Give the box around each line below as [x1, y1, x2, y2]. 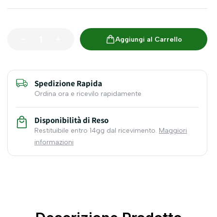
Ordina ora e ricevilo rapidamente [34, 90, 141, 98]
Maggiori [159, 126, 187, 135]
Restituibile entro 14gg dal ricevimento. [34, 126, 159, 135]
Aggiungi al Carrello [115, 35, 182, 44]
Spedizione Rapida [34, 78, 102, 89]
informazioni [34, 138, 74, 146]
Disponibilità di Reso [34, 115, 108, 125]
